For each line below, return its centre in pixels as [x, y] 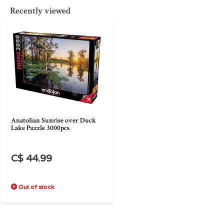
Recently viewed [40, 11]
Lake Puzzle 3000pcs [40, 128]
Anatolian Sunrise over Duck [53, 120]
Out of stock [35, 187]
